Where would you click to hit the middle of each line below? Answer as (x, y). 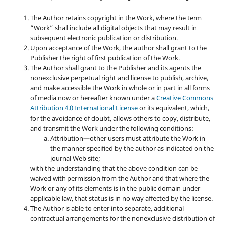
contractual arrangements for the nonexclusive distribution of (122, 218)
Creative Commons (185, 98)
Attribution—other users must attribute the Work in (128, 138)
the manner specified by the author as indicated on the (132, 148)
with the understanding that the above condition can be (114, 168)
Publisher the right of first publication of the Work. (105, 58)
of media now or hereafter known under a (93, 98)
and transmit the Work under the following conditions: (111, 128)
